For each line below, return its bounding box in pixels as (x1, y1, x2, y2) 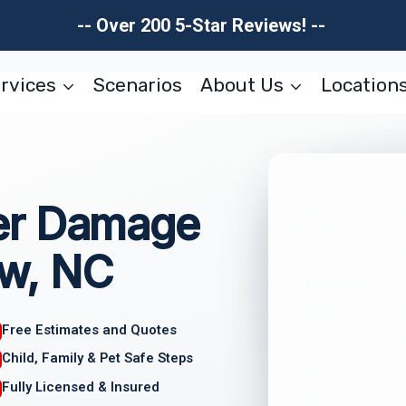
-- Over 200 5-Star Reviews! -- (76, 14, 330, 36)
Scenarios (93, 73, 183, 96)
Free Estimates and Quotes (2, 321, 178, 338)
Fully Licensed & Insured (2, 379, 160, 396)
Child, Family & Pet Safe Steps (2, 350, 194, 367)
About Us (199, 73, 284, 96)
